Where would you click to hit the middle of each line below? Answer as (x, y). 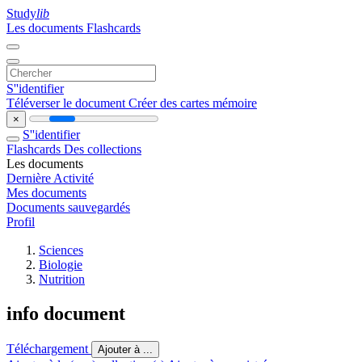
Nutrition (62, 279)
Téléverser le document (67, 103)
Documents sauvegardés (68, 207)
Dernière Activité (50, 178)
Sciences (61, 250)
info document (66, 313)
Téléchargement (49, 348)
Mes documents (46, 193)
